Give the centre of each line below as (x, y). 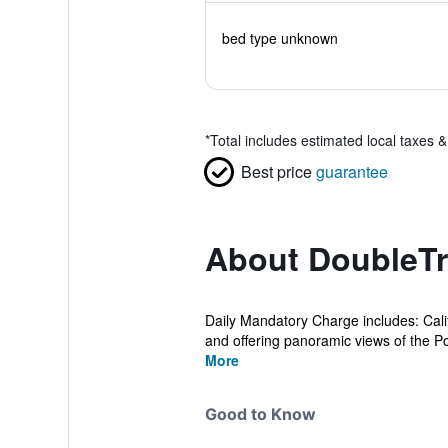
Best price (276, 171)
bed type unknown (279, 38)
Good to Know (260, 414)
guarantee (351, 171)
